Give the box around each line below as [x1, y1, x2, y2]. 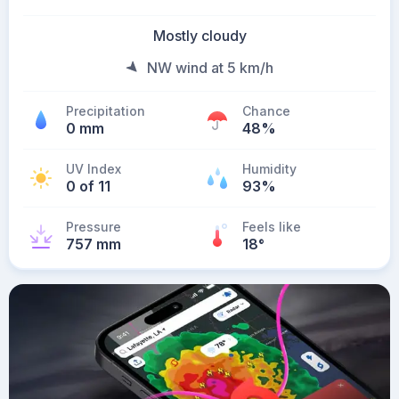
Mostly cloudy [152, 27, 247, 45]
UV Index [66, 161, 121, 176]
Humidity [242, 161, 297, 176]
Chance [242, 103, 290, 118]
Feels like [242, 219, 301, 234]
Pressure [66, 219, 121, 234]
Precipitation [66, 103, 145, 118]
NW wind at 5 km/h [147, 59, 273, 77]
